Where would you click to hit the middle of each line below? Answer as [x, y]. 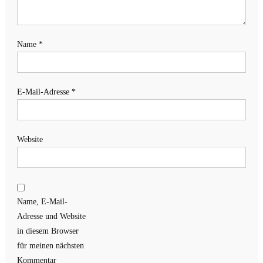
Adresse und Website [51, 216]
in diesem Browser [48, 231]
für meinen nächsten [50, 245]
